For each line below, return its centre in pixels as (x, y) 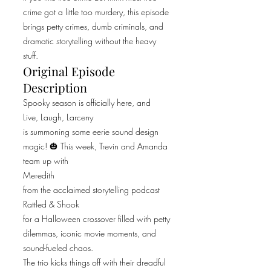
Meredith (39, 175)
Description (55, 87)
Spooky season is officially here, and (87, 103)
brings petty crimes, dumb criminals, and (93, 26)
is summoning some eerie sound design (91, 132)
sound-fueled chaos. (58, 248)
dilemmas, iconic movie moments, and (90, 233)
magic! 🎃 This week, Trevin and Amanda (95, 146)
